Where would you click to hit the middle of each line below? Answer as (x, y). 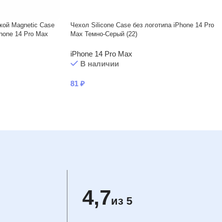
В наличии (99, 64)
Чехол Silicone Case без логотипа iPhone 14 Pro (142, 25)
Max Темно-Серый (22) (104, 34)
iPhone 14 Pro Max (101, 54)
